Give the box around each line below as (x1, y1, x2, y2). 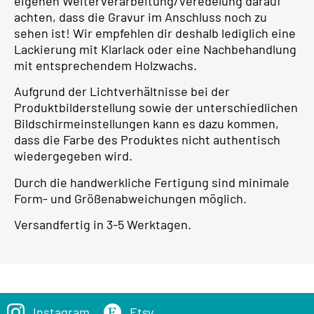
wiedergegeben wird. (14, 148, 132, 164)
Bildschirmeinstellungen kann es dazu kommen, (14, 116, 279, 132)
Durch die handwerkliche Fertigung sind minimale (14, 174, 289, 190)
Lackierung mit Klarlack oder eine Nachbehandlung (14, 41, 296, 57)
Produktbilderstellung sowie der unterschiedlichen (14, 100, 298, 116)
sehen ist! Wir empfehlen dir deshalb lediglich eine (14, 25, 296, 41)
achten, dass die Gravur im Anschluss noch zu (14, 9, 267, 25)
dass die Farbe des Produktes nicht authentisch (14, 132, 280, 148)
